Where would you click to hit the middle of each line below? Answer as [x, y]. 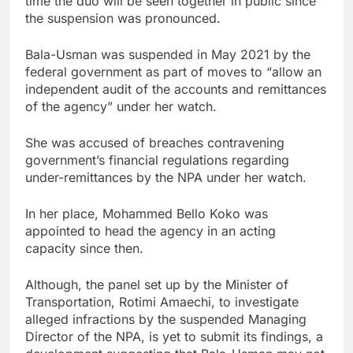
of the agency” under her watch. [121, 106]
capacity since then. [84, 248]
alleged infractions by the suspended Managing [166, 319]
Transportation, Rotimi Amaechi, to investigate [162, 301]
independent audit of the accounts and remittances [176, 89]
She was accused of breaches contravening [155, 142]
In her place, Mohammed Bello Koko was [147, 213]
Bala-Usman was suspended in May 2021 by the [168, 54]
